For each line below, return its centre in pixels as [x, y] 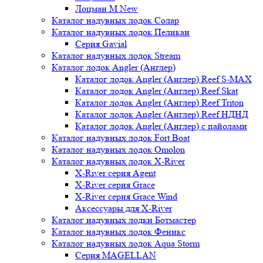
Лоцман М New [107, 9]
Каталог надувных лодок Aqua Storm [126, 243]
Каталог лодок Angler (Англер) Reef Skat [156, 91]
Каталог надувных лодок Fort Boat [121, 138]
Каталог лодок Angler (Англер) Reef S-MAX [163, 79]
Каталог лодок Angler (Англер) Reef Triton [159, 102]
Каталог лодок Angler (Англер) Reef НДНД [162, 114]
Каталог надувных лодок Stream [116, 55]
